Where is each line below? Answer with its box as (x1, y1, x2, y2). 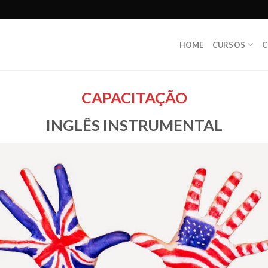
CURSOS (212, 39, 246, 50)
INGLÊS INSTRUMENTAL (45, 115, 223, 134)
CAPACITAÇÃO (81, 89, 187, 106)
